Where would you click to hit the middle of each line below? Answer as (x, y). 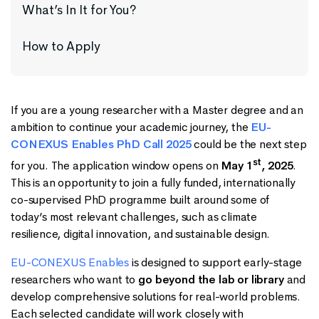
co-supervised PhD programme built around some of (140, 199)
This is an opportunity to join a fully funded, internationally (153, 182)
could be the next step (249, 144)
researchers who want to (75, 279)
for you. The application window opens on (116, 165)
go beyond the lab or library (211, 279)
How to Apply (63, 46)
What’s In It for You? (81, 10)
